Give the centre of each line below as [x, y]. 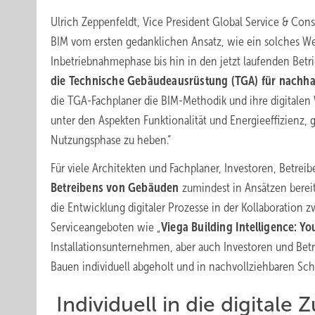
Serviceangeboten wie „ [106, 227]
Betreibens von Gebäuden [115, 188]
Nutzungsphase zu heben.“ [111, 140]
